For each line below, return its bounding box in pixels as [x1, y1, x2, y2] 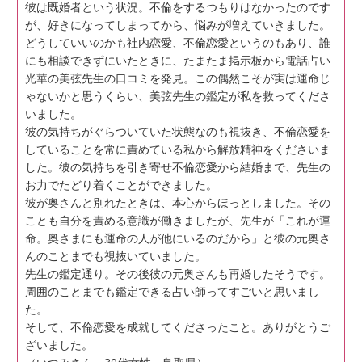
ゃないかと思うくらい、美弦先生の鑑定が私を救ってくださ [24, 87, 330, 103]
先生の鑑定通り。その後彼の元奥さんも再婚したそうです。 [24, 265, 330, 281]
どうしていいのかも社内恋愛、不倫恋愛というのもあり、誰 [24, 34, 330, 50]
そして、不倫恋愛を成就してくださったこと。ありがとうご [24, 318, 330, 335]
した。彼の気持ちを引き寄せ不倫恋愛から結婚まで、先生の [24, 158, 330, 175]
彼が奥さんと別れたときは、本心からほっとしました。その [24, 194, 330, 210]
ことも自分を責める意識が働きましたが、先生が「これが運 [24, 212, 330, 228]
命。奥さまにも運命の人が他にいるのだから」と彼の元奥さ [24, 229, 330, 246]
